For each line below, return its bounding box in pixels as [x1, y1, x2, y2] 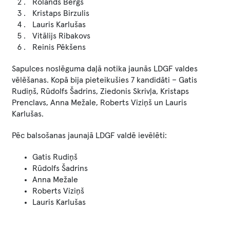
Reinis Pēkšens [32, 43, 86, 51]
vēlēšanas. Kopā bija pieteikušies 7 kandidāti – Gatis [12, 76, 197, 84]
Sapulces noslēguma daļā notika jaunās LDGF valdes [12, 65, 198, 73]
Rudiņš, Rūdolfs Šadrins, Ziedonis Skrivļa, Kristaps [12, 87, 189, 95]
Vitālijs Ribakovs [32, 32, 90, 40]
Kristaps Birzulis [32, 9, 89, 17]
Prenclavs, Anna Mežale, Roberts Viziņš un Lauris [12, 99, 187, 107]
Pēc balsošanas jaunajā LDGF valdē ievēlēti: [12, 131, 167, 140]
